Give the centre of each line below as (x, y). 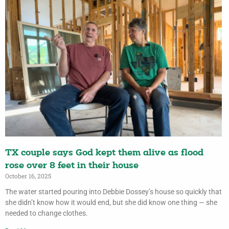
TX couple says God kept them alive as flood (104, 153)
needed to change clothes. (47, 213)
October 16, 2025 (28, 176)
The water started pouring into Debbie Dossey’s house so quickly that (113, 191)
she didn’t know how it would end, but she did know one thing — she (111, 202)
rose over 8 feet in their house (72, 166)
